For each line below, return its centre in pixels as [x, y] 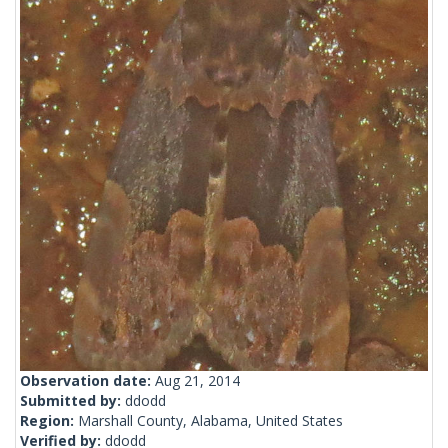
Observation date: [87, 381]
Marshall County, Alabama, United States [210, 421]
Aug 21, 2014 [197, 381]
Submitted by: [72, 401]
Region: [49, 421]
